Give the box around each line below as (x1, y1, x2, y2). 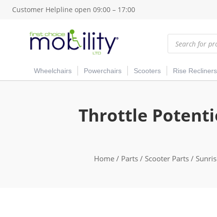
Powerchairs (84, 67, 122, 75)
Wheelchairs (34, 67, 72, 75)
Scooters (134, 67, 161, 75)
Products (167, 32, 196, 41)
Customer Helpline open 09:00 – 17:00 (12, 5, 135, 14)
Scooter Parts (145, 154, 189, 164)
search (167, 39, 189, 48)
